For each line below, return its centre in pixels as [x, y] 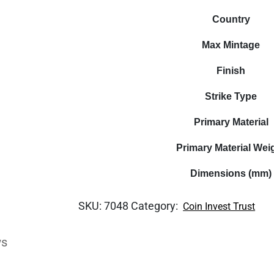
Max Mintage [231, 45]
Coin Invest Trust [219, 206]
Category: [156, 206]
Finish [231, 71]
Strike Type [231, 96]
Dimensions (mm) [231, 173]
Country [231, 19]
